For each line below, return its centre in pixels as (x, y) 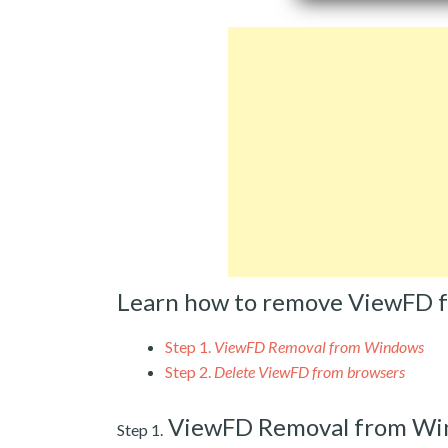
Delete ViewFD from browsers (309, 371)
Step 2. (188, 371)
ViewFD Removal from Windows (319, 346)
